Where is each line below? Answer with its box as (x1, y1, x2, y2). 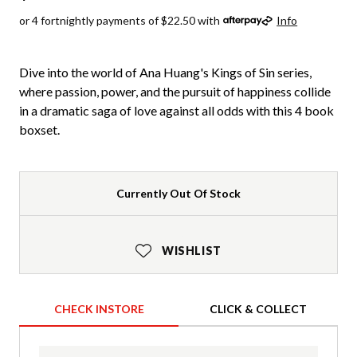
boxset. (19, 121, 60, 137)
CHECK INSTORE (53, 301, 144, 316)
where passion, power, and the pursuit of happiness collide (19, 83, 331, 99)
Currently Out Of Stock (116, 186, 241, 200)
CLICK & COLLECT (210, 301, 307, 316)
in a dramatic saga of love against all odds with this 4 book (19, 102, 334, 118)
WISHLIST (161, 243, 222, 257)
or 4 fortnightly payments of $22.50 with (19, 13, 220, 27)
